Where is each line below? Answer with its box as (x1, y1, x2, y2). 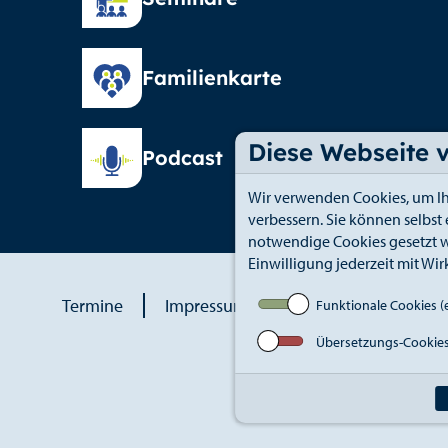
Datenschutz (289, 293, 385, 317)
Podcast (142, 144, 223, 170)
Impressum (164, 293, 248, 317)
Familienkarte (142, 64, 282, 90)
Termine (61, 293, 123, 317)
